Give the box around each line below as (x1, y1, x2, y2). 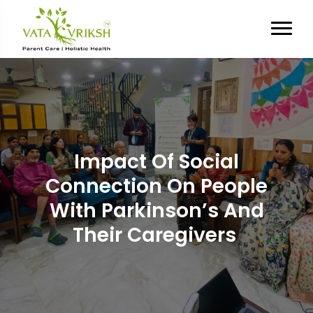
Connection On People (45, 173, 268, 200)
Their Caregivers (72, 221, 241, 249)
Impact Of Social (74, 148, 239, 175)
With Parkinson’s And (49, 197, 264, 224)
